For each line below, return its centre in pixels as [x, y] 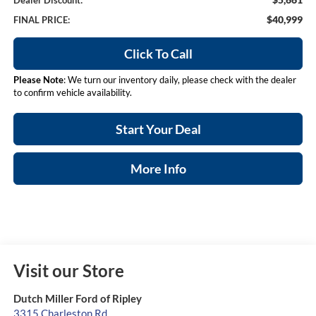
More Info [158, 169]
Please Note [38, 80]
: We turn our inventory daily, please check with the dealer [180, 80]
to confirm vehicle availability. [72, 93]
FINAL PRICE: [41, 20]
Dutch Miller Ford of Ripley [77, 299]
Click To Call [158, 54]
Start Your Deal [158, 129]
